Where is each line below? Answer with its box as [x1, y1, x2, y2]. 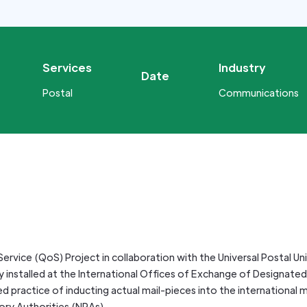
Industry [218, 60, 266, 75]
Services [42, 60, 92, 75]
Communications [218, 86, 299, 99]
